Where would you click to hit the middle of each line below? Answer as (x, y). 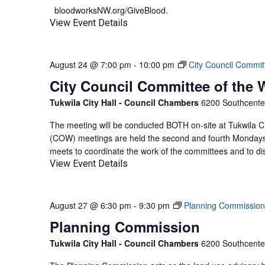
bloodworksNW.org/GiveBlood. (109, 10)
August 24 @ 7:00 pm (91, 64)
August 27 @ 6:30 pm (91, 205)
